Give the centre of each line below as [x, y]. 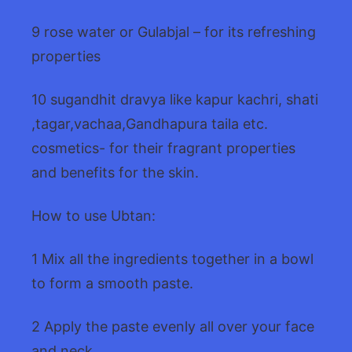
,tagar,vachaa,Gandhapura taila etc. [150, 123]
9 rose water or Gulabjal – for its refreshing [174, 31]
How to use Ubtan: [93, 215]
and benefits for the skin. [115, 172]
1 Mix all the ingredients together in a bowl [172, 258]
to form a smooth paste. [112, 283]
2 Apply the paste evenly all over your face [173, 326]
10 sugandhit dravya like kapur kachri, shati [175, 99]
